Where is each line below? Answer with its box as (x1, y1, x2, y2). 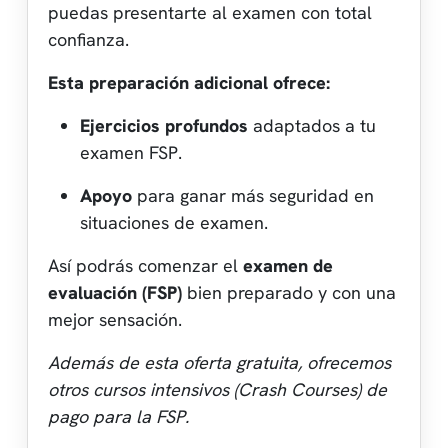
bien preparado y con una (182, 280, 396, 304)
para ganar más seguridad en (132, 183, 374, 207)
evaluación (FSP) (48, 280, 182, 304)
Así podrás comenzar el (48, 253, 243, 277)
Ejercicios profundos (80, 113, 248, 137)
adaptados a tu (248, 113, 376, 137)
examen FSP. (80, 140, 182, 164)
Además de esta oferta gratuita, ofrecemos (48, 350, 391, 374)
